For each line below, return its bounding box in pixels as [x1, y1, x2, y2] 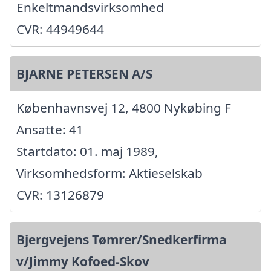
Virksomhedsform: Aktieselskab [16, 165, 203, 182]
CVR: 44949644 [16, 21, 104, 38]
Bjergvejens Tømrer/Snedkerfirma [16, 231, 227, 249]
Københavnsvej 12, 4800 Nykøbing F [16, 99, 231, 117]
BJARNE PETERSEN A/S [16, 65, 152, 83]
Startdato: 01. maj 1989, [16, 143, 158, 160]
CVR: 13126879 [16, 186, 104, 204]
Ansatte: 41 [16, 121, 83, 139]
